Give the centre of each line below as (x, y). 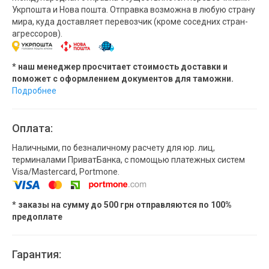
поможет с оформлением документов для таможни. (123, 79)
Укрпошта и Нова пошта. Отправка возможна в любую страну (134, 9)
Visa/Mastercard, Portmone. (66, 172)
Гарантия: (37, 255)
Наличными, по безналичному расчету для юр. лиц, (113, 148)
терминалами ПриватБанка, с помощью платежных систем (128, 160)
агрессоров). (37, 33)
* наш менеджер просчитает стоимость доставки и (120, 67)
